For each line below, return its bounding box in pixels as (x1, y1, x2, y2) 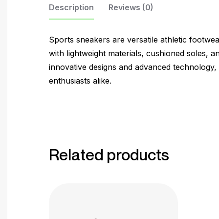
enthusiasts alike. (49, 75, 111, 86)
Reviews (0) (109, 2, 153, 13)
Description (49, 2, 94, 13)
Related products (49, 145, 169, 164)
